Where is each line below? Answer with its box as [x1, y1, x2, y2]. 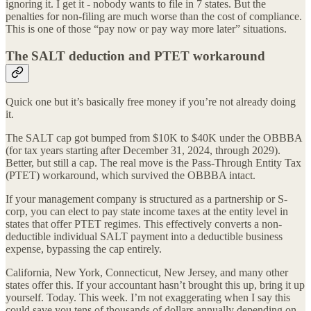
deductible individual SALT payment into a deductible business [6, 230, 283, 242]
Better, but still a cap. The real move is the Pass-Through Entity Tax [6, 156, 301, 169]
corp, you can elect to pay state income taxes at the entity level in [6, 205, 288, 217]
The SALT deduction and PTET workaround [6, 48, 265, 63]
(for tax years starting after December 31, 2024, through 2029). [6, 144, 280, 156]
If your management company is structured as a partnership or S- [6, 192, 287, 205]
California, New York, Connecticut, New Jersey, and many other [6, 266, 288, 278]
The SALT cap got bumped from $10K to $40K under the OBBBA [6, 131, 302, 144]
